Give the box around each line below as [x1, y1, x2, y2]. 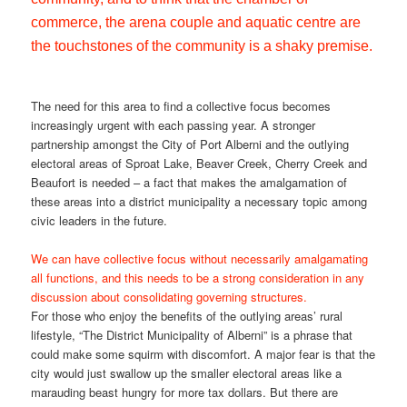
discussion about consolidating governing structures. [31, 287, 308, 305]
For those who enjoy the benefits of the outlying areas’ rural [31, 306, 343, 324]
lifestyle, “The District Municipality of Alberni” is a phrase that [31, 325, 353, 343]
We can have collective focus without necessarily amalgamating [31, 249, 369, 267]
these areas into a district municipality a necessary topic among [31, 192, 368, 210]
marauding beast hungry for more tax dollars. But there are [31, 382, 339, 401]
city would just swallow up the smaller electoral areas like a [31, 363, 342, 382]
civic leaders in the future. [31, 211, 168, 229]
